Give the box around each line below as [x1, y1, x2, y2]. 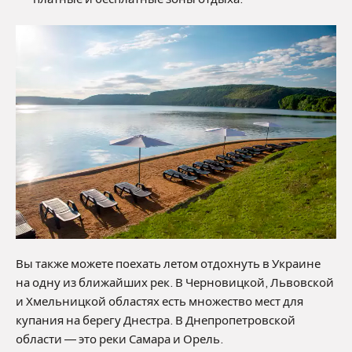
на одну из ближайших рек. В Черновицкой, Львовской [16, 276, 334, 289]
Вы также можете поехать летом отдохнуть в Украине [16, 257, 321, 270]
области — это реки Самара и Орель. [16, 332, 223, 346]
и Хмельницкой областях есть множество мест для [16, 295, 303, 308]
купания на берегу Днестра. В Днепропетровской [16, 313, 295, 327]
